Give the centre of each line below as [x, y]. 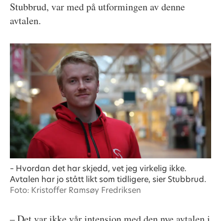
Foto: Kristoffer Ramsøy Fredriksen [75, 190]
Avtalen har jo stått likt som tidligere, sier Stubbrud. [108, 180]
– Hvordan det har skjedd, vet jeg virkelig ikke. [98, 169]
